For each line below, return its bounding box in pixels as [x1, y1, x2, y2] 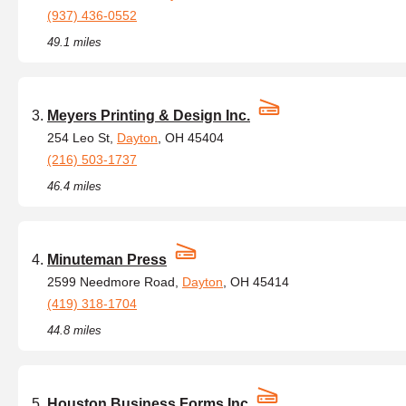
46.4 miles [47, 179, 101, 193]
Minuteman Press [47, 252, 167, 267]
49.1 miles [47, 35, 101, 49]
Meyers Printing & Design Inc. [47, 108, 250, 123]
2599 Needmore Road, [47, 275, 182, 289]
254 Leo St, [47, 130, 117, 145]
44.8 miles [47, 324, 101, 337]
